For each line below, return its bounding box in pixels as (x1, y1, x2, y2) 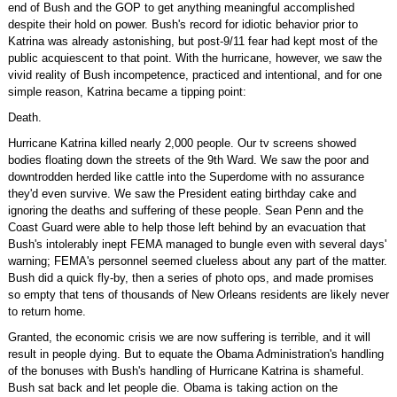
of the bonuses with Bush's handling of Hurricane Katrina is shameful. (7, 364, 364, 378)
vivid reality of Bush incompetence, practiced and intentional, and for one (7, 68, 382, 82)
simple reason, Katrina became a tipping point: (7, 85, 246, 98)
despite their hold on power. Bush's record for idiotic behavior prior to (7, 18, 358, 31)
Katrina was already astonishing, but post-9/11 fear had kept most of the (7, 35, 378, 48)
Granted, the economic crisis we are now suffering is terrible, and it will (7, 331, 370, 344)
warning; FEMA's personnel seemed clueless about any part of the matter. (7, 254, 387, 268)
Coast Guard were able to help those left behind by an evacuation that (7, 221, 366, 234)
